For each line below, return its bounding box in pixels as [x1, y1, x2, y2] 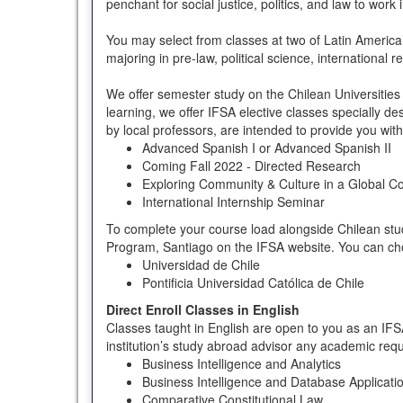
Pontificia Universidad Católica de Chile [142, 273, 364, 291]
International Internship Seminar [142, 192, 325, 210]
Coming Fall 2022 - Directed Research [142, 156, 361, 175]
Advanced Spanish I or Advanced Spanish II [142, 138, 391, 157]
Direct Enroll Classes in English [106, 300, 300, 318]
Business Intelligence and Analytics [142, 354, 341, 372]
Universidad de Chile [142, 255, 260, 273]
